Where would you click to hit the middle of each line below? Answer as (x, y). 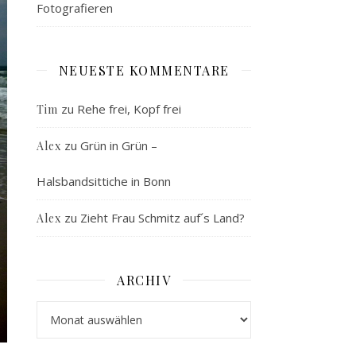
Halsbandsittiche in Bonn (104, 181)
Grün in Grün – (119, 145)
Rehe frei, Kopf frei (129, 108)
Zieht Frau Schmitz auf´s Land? (163, 217)
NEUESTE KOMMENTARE (144, 70)
